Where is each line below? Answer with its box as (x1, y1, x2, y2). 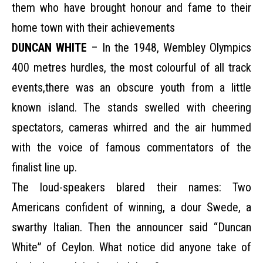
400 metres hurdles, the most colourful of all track (12, 60, 251, 75)
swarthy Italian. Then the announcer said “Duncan (12, 220, 251, 234)
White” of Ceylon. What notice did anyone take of (12, 240, 251, 254)
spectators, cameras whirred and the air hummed (12, 120, 251, 134)
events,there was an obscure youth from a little (12, 80, 251, 95)
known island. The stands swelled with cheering (12, 100, 251, 114)
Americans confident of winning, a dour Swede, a (12, 200, 251, 214)
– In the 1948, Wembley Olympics (91, 41, 251, 55)
